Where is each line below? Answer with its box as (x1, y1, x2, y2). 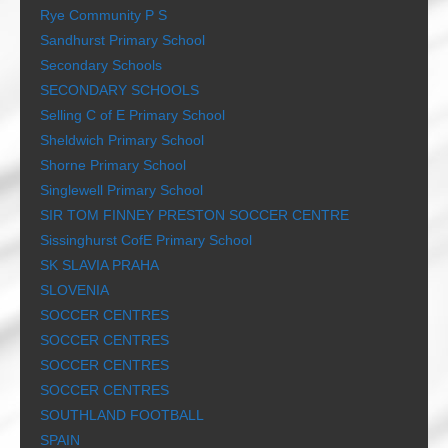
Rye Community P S (40, 7, 167, 24)
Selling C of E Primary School (40, 107, 225, 124)
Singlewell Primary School (40, 182, 203, 199)
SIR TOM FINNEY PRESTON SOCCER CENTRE (40, 207, 349, 224)
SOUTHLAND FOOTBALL (40, 407, 204, 424)
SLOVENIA (40, 282, 109, 299)
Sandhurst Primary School (40, 32, 205, 49)
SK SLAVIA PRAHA (40, 257, 159, 274)
